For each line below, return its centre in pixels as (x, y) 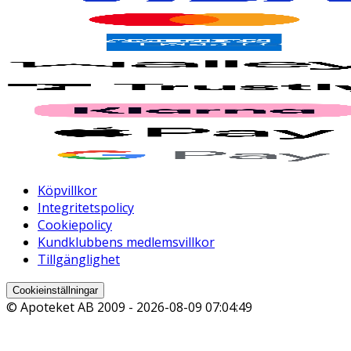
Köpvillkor (67, 191)
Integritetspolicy (86, 208)
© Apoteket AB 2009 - (71, 308)
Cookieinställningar (55, 291)
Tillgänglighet (79, 260)
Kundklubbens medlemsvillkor (126, 242)
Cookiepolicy (75, 225)
